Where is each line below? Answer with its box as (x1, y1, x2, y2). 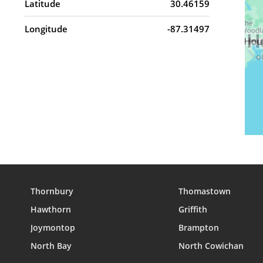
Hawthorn (31, 204, 71, 215)
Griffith (178, 204, 207, 215)
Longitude (25, 23, 68, 35)
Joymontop (31, 222, 75, 233)
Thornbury (31, 186, 73, 197)
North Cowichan (178, 240, 244, 251)
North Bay (31, 240, 72, 251)
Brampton (178, 222, 219, 233)
